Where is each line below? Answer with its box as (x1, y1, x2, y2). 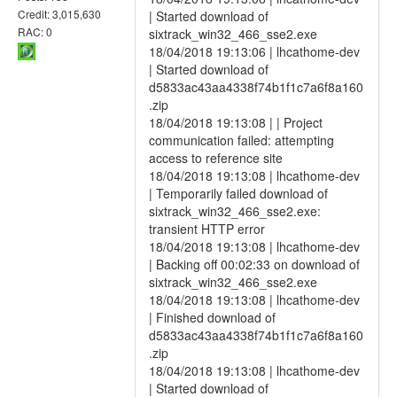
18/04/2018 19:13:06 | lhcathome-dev (149, 43, 360, 60)
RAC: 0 (18, 23, 52, 39)
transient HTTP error (149, 220, 265, 237)
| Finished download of (149, 308, 276, 326)
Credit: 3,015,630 (18, 5, 101, 21)
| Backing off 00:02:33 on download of (149, 255, 360, 273)
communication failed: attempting (149, 131, 334, 149)
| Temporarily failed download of (149, 184, 328, 202)
